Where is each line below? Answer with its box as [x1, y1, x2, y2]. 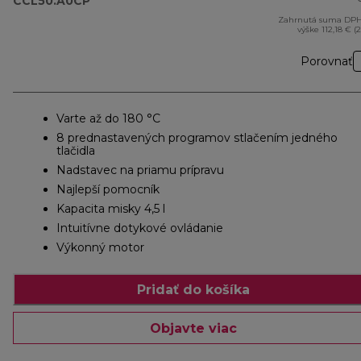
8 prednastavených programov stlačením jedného [56, 131, 338, 146]
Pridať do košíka [137, 281, 250, 297]
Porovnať [301, 54, 353, 69]
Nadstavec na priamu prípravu [56, 163, 224, 178]
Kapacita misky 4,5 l [56, 201, 165, 217]
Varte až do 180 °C [56, 111, 160, 127]
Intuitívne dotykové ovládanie [56, 221, 223, 236]
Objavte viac [150, 320, 237, 336]
